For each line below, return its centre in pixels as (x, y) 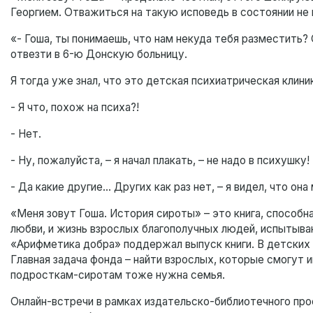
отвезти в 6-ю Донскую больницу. (99, 54)
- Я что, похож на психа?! (75, 108)
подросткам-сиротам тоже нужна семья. (118, 275)
